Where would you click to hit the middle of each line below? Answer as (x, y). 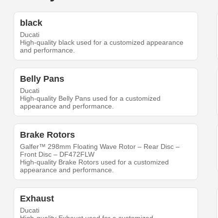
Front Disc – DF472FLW (57, 154)
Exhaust (37, 199)
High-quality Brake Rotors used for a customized (95, 162)
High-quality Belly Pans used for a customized (91, 99)
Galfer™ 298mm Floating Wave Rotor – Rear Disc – (100, 147)
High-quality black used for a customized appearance (102, 43)
